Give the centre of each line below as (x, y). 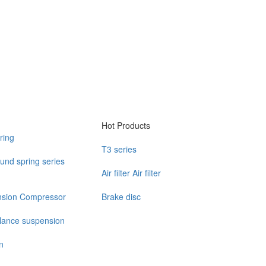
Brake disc (121, 197)
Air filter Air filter (131, 173)
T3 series (119, 149)
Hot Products (126, 125)
